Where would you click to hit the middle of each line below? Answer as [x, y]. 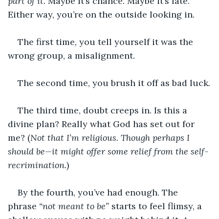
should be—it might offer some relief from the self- [108, 151]
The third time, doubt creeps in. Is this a [104, 110]
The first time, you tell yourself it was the [107, 42]
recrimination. [37, 165]
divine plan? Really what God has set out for [102, 124]
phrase [23, 206]
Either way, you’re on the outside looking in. [101, 14]
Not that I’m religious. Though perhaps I [111, 137]
